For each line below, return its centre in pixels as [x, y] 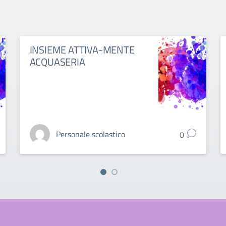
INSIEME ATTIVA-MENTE [82, 50]
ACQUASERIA [57, 62]
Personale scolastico [90, 134]
